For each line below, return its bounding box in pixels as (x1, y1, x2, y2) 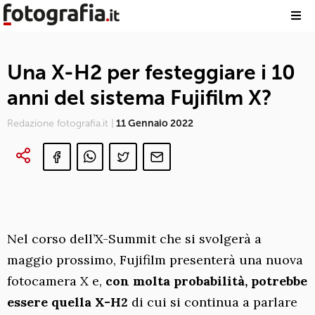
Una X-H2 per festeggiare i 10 (7, 60, 295, 85)
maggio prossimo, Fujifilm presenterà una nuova (7, 252, 303, 268)
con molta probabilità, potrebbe (105, 273, 307, 289)
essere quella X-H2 (7, 294, 128, 310)
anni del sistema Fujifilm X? (7, 85, 272, 110)
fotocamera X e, (7, 273, 105, 289)
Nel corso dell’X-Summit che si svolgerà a (7, 231, 262, 247)
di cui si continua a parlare (128, 294, 297, 310)
